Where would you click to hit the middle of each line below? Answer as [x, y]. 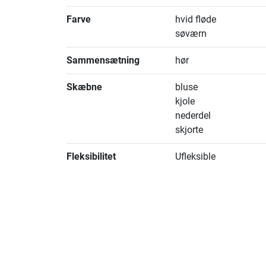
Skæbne [84, 87]
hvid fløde [196, 20]
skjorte [189, 130]
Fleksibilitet [91, 157]
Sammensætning [103, 61]
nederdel [193, 116]
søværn [191, 34]
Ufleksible [196, 157]
